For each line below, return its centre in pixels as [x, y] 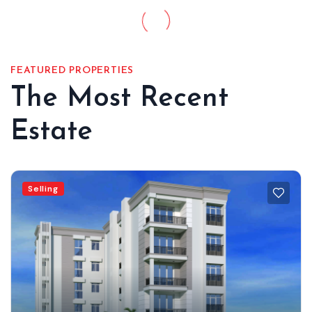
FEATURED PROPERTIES [72, 71]
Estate [52, 132]
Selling [43, 189]
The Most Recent [119, 99]
